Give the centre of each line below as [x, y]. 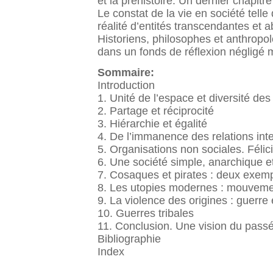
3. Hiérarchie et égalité [152, 123]
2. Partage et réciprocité [156, 111]
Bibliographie [129, 239]
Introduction [126, 85]
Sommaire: [127, 72]
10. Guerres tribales [146, 213]
